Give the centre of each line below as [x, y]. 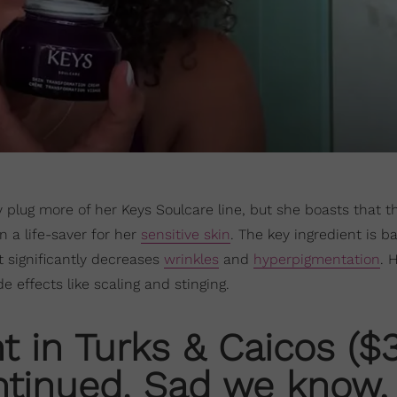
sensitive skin [186, 235]
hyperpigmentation [317, 260]
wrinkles [191, 260]
